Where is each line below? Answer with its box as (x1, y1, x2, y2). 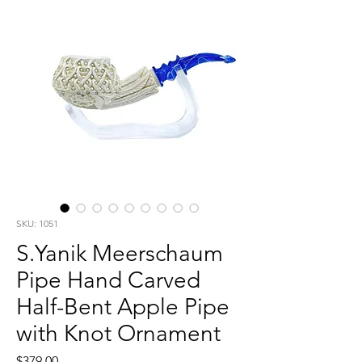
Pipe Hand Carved (16, 267, 200, 294)
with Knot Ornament (16, 320, 221, 347)
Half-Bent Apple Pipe (16, 293, 229, 321)
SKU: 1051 (16, 217, 58, 230)
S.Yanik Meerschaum (16, 240, 223, 267)
